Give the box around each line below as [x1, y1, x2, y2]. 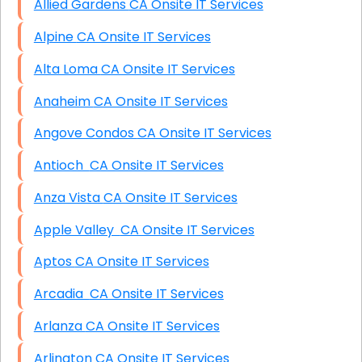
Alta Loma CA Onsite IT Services [100, 59, 235, 78]
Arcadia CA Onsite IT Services [89, 284, 224, 304]
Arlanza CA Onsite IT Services [85, 317, 220, 336]
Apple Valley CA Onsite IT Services [120, 220, 255, 239]
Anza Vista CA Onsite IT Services [103, 187, 238, 207]
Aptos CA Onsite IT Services [74, 252, 209, 271]
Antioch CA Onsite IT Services [89, 156, 224, 175]
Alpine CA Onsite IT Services [76, 27, 211, 46]
